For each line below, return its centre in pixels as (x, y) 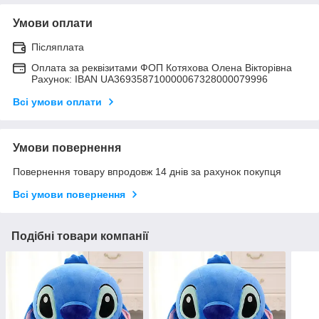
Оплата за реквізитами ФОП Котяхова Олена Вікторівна (162, 67)
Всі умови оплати (57, 101)
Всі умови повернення (69, 194)
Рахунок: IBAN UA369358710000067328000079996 (150, 79)
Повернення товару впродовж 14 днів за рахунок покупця (147, 171)
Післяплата (58, 47)
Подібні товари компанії (80, 236)
